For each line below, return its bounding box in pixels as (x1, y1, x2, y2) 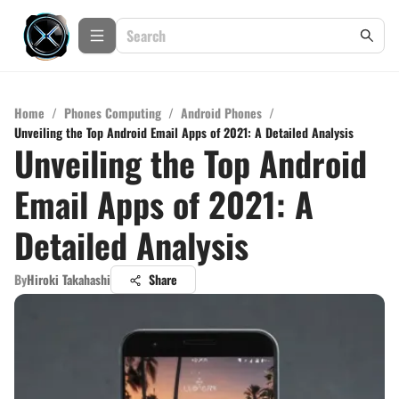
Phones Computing (64, 103, 161, 122)
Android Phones (181, 103, 262, 122)
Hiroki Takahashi (27, 270, 110, 289)
